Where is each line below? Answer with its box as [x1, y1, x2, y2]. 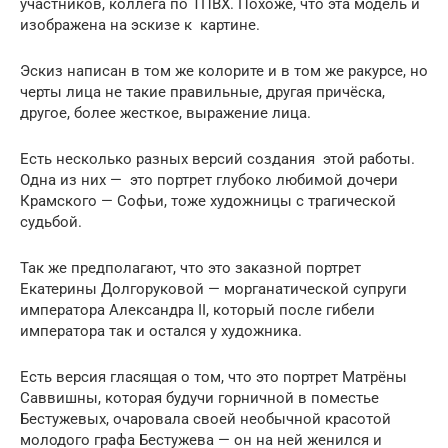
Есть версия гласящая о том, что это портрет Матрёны [20, 368, 407, 387]
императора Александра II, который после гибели [20, 301, 375, 320]
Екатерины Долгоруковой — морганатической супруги [20, 280, 407, 299]
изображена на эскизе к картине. [20, 16, 260, 35]
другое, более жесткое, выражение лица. [20, 104, 311, 123]
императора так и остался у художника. [20, 322, 302, 341]
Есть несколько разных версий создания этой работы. [20, 150, 415, 169]
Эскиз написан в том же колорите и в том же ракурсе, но [20, 62, 428, 81]
